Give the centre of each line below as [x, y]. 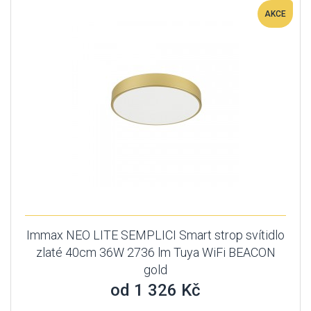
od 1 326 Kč [155, 290]
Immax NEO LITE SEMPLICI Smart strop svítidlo [155, 235]
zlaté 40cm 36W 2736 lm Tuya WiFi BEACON [155, 252]
